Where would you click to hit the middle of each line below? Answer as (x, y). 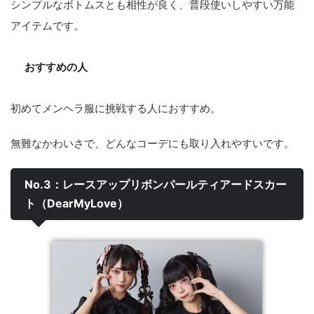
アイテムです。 (47, 25)
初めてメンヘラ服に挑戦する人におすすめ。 (116, 108)
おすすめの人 (56, 67)
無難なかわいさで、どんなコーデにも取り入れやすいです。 (152, 143)
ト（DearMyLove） (76, 203)
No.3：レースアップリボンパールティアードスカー (156, 184)
